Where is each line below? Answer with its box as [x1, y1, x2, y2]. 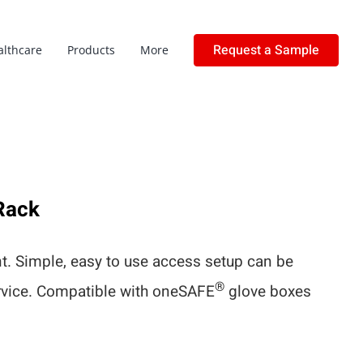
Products [67, 41, 115, 58]
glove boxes [224, 280, 311, 304]
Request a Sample [213, 40, 319, 60]
